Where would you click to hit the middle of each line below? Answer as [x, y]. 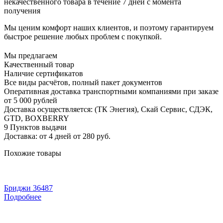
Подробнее [23, 197]
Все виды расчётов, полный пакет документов [83, 82]
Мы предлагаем [31, 55]
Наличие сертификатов [44, 73]
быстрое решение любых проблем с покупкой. [83, 36]
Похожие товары [33, 153]
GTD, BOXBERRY [37, 118]
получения [22, 10]
